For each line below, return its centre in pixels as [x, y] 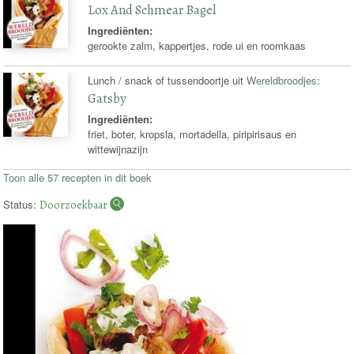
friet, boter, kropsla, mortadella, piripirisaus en [192, 134]
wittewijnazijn [118, 149]
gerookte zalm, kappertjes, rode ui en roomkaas [197, 45]
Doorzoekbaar [75, 204]
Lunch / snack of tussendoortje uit [168, 80]
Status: [22, 204]
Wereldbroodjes [282, 80]
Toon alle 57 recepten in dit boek [78, 177]
